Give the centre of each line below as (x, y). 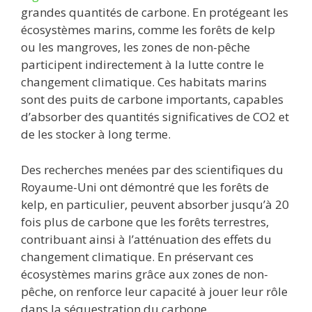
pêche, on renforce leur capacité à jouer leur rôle (154, 291)
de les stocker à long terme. (96, 134)
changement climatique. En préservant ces (137, 256)
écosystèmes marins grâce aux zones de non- (145, 274)
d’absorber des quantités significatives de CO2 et (155, 117)
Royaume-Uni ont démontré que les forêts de (145, 187)
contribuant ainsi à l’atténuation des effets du (146, 239)
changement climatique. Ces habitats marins (144, 82)
